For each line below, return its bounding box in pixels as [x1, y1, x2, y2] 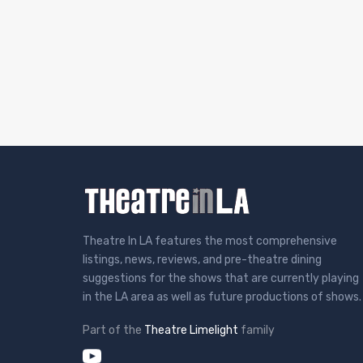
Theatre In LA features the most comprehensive [83, 234, 337, 248]
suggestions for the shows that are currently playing [83, 271, 359, 285]
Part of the [83, 323, 142, 337]
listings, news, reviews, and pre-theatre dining [83, 253, 322, 267]
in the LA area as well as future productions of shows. [83, 290, 361, 304]
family [241, 323, 275, 337]
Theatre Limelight [144, 323, 238, 337]
